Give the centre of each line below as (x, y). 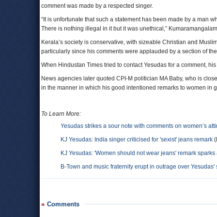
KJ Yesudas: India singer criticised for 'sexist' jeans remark (137, 139)
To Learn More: (61, 114)
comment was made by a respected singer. (97, 6)
